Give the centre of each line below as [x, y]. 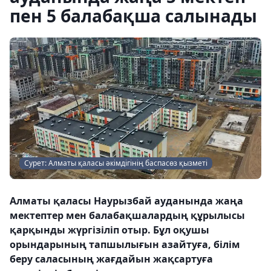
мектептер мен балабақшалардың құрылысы [127, 215]
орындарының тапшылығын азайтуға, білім [125, 244]
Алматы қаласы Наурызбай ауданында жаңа [126, 201]
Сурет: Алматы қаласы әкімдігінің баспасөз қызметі [116, 163]
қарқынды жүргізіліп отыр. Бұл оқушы [109, 230]
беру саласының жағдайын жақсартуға [111, 259]
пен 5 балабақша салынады [133, 16]
